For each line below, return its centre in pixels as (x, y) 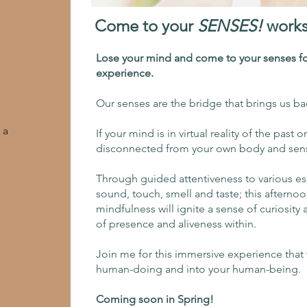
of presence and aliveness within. (176, 224)
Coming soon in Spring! (155, 299)
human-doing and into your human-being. (200, 269)
